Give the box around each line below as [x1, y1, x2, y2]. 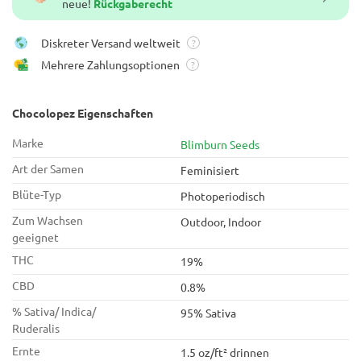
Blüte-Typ [12, 187, 61, 201]
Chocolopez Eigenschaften [12, 106, 153, 120]
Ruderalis [12, 321, 60, 335]
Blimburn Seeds [180, 137, 259, 151]
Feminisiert [180, 163, 239, 177]
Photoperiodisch [180, 189, 265, 203]
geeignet [12, 230, 59, 244]
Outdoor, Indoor [180, 214, 261, 229]
